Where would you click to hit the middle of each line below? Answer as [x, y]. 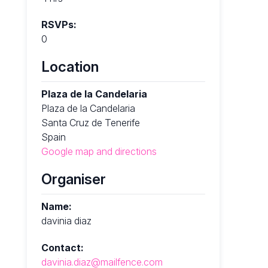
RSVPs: [59, 25]
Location [70, 67]
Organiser [73, 179]
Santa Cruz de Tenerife [90, 123]
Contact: [62, 247]
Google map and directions [99, 152]
